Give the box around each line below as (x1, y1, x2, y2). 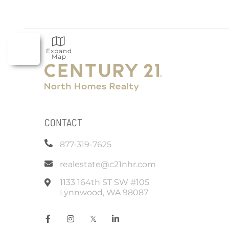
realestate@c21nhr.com (60, 159, 156, 169)
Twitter (96, 211, 125, 220)
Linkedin (119, 211, 154, 220)
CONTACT (44, 116, 82, 128)
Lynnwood (60, 188, 103, 197)
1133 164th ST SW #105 (60, 177, 149, 187)
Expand (45, 47, 72, 55)
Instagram (74, 211, 116, 220)
